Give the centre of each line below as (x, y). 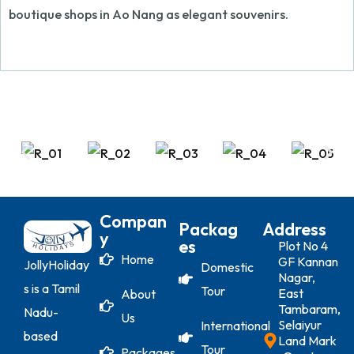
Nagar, (297, 278)
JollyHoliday (56, 265)
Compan (133, 222)
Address (295, 230)
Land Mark (308, 341)
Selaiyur (300, 325)
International (235, 326)
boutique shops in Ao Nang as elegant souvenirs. (149, 14)
